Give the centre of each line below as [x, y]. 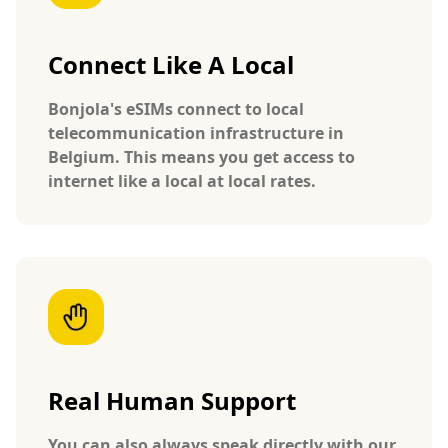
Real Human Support [172, 400]
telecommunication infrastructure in [196, 132]
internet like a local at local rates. [182, 180]
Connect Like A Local [171, 64]
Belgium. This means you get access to [201, 156]
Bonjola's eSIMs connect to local [176, 108]
